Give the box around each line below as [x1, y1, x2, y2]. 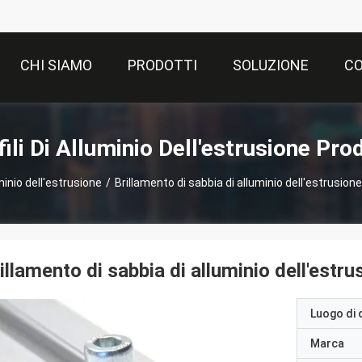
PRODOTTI [128, 57, 197, 74]
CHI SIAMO [20, 57, 92, 74]
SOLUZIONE [233, 57, 309, 74]
